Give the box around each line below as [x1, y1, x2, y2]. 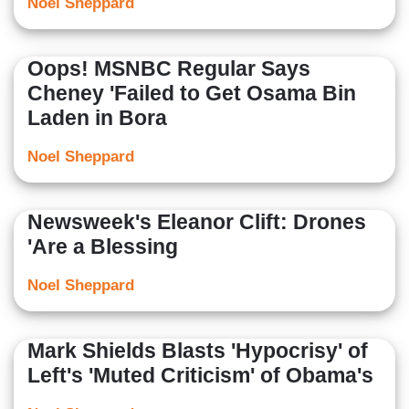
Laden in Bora [27, 106, 167, 131]
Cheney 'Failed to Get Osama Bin [27, 81, 356, 106]
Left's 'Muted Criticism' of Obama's [27, 363, 373, 388]
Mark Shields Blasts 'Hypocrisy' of [27, 339, 368, 363]
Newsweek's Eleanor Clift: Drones [27, 210, 366, 235]
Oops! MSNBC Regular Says [27, 57, 310, 81]
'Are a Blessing [27, 235, 178, 259]
